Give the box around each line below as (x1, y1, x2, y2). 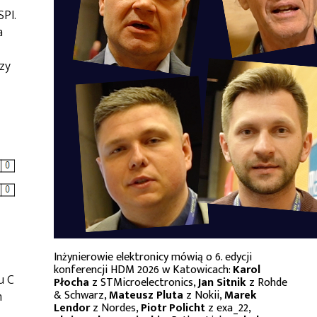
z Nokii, (183, 286, 224, 305)
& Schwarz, (54, 286, 109, 305)
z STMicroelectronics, (89, 273, 198, 292)
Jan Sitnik (198, 273, 246, 292)
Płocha (54, 273, 89, 292)
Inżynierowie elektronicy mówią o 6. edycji (54, 248, 252, 267)
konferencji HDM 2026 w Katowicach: (54, 260, 233, 279)
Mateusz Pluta (109, 286, 183, 305)
